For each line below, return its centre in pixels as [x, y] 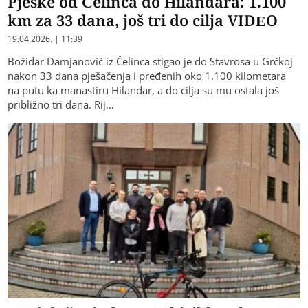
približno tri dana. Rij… [61, 105]
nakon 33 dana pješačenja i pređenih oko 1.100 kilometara [147, 76]
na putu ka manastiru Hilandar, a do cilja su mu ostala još [144, 90]
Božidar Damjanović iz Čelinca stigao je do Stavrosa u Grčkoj [151, 62]
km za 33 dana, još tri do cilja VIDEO [143, 20]
